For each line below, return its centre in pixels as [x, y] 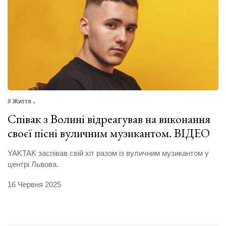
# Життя [19, 102]
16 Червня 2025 [34, 185]
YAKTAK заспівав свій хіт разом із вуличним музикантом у [108, 153]
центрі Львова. [33, 164]
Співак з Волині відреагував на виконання [109, 119]
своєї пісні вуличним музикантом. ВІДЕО [109, 133]
